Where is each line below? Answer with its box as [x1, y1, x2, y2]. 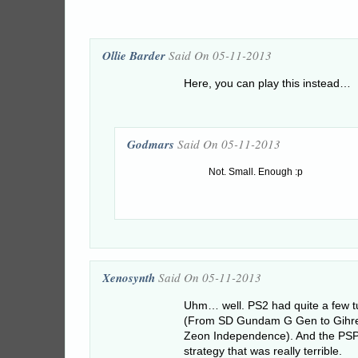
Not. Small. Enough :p [209, 166, 303, 177]
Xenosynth [102, 269, 155, 286]
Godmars [127, 136, 174, 153]
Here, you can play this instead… [184, 78, 351, 89]
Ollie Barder [102, 47, 165, 64]
